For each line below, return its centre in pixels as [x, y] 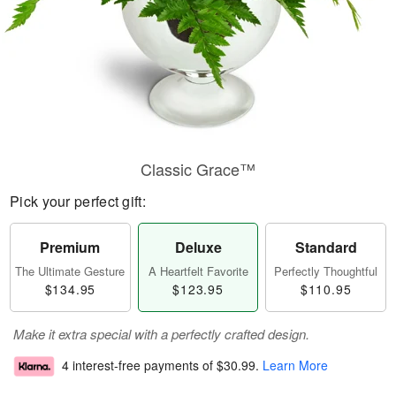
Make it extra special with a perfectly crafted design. [161, 334]
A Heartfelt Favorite [198, 271]
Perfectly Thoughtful [326, 271]
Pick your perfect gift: [78, 201]
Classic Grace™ [198, 169]
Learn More [295, 366]
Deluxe [198, 247]
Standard [326, 247]
